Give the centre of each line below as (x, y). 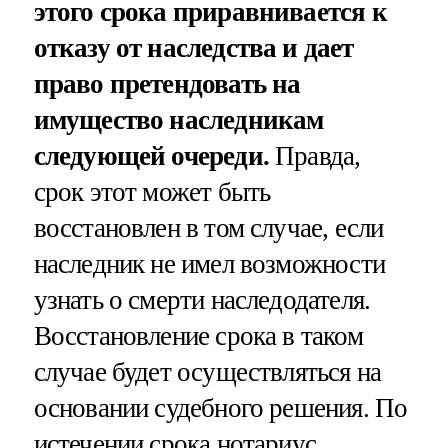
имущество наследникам (178, 120)
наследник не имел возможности (209, 264)
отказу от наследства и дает (193, 48)
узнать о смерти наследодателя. (202, 300)
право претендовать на (167, 84)
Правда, (314, 156)
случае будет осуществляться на (207, 372)
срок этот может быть (152, 192)
